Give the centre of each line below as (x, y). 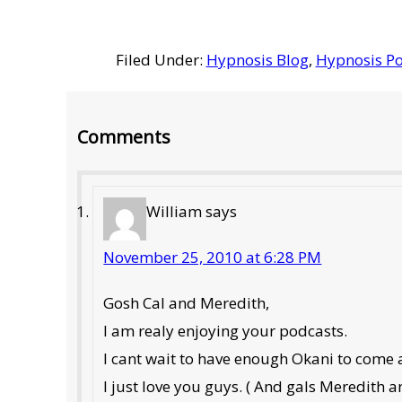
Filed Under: (161, 59)
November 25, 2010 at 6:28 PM (213, 257)
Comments (124, 136)
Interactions (128, 153)
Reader (102, 111)
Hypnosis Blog (257, 59)
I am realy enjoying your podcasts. (226, 330)
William (175, 211)
